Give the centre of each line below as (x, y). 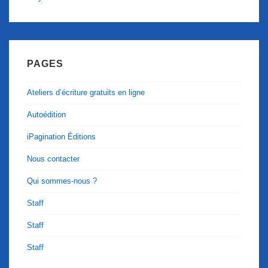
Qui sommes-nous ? (62, 181)
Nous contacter (53, 159)
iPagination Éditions (61, 136)
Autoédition (46, 114)
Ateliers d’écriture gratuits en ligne (86, 92)
